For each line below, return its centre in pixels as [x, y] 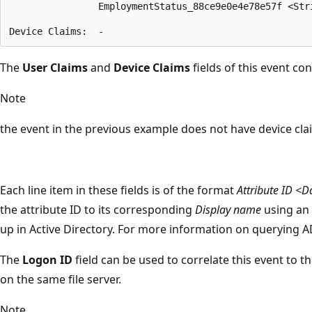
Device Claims [152, 67]
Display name [228, 209]
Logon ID [47, 259]
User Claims [55, 67]
